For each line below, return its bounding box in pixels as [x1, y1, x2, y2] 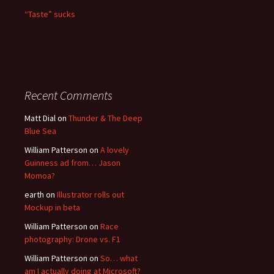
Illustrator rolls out [57, 189, 124, 200]
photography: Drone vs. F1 [24, 234, 120, 245]
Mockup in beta [24, 202, 80, 213]
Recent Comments [24, 87, 113, 103]
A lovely [100, 144, 129, 155]
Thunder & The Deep [68, 113, 143, 124]
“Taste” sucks [24, 9, 75, 20]
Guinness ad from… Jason [24, 157, 120, 168]
